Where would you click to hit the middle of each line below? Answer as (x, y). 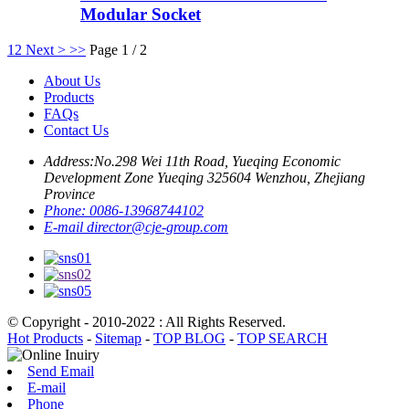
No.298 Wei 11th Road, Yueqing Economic (217, 161)
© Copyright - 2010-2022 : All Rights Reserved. (147, 321)
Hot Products (45, 338)
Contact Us (76, 130)
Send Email (61, 371)
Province (69, 194)
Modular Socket (141, 14)
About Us (72, 80)
